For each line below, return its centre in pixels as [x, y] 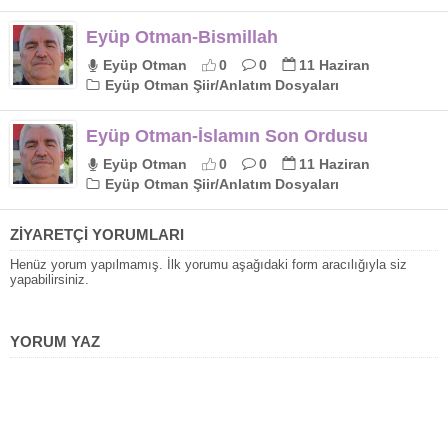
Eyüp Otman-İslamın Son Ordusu [227, 135]
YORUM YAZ [55, 341]
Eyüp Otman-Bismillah [182, 36]
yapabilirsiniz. [49, 279]
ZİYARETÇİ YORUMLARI [97, 234]
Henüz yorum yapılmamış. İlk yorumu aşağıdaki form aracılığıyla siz [208, 264]
